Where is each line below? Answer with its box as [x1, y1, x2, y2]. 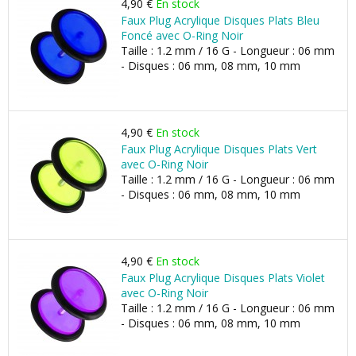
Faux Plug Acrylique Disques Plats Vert [121, 141, 317, 157]
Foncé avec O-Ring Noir [121, 28, 243, 43]
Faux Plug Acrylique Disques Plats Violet [121, 270, 325, 285]
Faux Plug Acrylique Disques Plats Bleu [121, 13, 319, 28]
